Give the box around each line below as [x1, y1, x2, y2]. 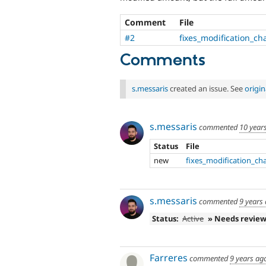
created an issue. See [168, 83, 245, 94]
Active [182, 213, 204, 224]
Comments [120, 50, 205, 71]
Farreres [150, 251, 188, 265]
